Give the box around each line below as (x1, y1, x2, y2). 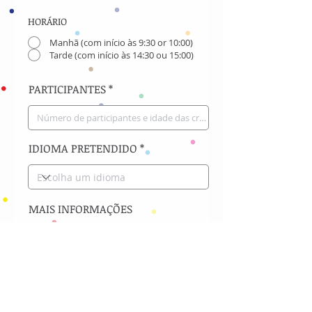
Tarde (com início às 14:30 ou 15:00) (49, 48, 194, 61)
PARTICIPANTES (29, 81, 106, 97)
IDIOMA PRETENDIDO (29, 141, 137, 156)
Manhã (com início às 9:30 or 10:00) (49, 36, 193, 49)
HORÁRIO (28, 15, 67, 28)
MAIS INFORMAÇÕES (29, 201, 132, 217)
